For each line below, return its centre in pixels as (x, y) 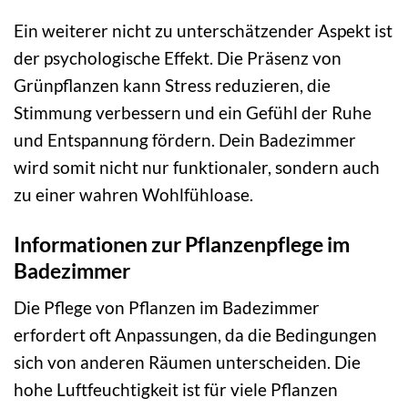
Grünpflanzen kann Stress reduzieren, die (172, 85)
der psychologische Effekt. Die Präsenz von (178, 57)
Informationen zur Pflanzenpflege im (182, 244)
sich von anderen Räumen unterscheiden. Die (187, 362)
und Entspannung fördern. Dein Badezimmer (185, 139)
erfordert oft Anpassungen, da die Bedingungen (195, 335)
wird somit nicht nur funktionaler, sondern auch (197, 167)
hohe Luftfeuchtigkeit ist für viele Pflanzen (176, 390)
